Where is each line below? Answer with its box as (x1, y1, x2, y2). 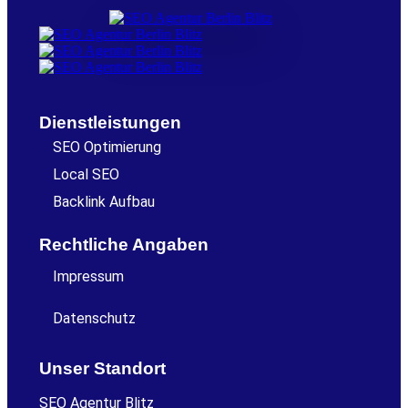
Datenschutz (53, 310, 136, 328)
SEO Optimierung (53, 138, 161, 157)
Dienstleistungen (39, 113, 181, 133)
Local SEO (53, 166, 119, 184)
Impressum (53, 268, 124, 286)
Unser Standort (39, 359, 166, 379)
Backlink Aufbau (53, 193, 155, 211)
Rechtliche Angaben (39, 235, 209, 255)
